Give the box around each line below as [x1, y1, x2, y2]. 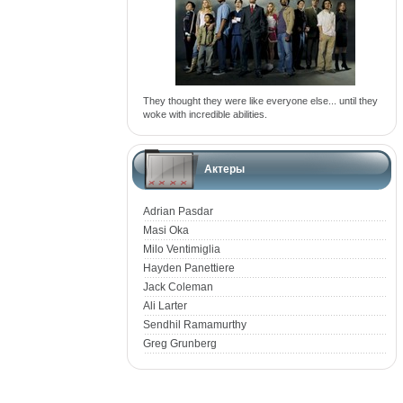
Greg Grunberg [143, 337, 217, 350]
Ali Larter [143, 300, 187, 312]
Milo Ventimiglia [143, 243, 220, 255]
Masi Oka [143, 224, 189, 237]
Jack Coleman [143, 281, 213, 293]
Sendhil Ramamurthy [143, 318, 246, 331]
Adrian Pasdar [143, 205, 213, 218]
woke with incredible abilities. [143, 109, 267, 120]
